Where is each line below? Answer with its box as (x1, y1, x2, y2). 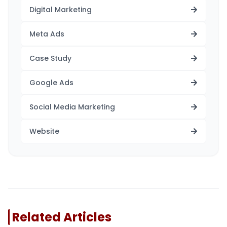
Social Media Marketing (29, 101, 115, 112)
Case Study (29, 53, 71, 63)
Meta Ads (29, 28, 64, 39)
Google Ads (29, 77, 73, 88)
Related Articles (12, 208, 111, 225)
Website (29, 126, 59, 136)
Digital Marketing (29, 4, 92, 15)
